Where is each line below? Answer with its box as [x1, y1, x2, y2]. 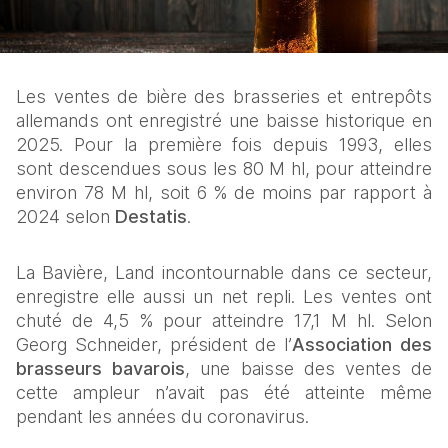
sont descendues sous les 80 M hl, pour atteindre [16, 158, 432, 180]
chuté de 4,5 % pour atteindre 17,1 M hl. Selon [16, 310, 432, 332]
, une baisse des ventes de [185, 358, 433, 380]
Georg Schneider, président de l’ [16, 334, 293, 356]
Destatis [115, 206, 187, 228]
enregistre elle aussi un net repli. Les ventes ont [16, 286, 432, 308]
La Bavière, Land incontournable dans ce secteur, [16, 262, 432, 284]
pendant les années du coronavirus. [16, 406, 314, 428]
